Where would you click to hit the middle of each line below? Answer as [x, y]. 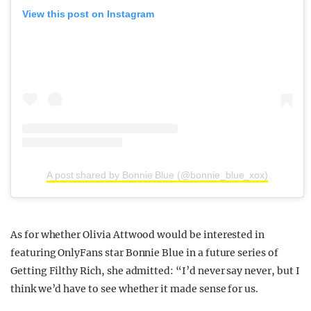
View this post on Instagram [88, 14]
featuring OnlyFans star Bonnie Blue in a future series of [144, 253]
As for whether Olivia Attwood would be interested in [138, 235]
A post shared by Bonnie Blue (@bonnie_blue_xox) [157, 175]
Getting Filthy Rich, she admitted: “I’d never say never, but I [155, 271]
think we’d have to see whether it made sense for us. [135, 289]
